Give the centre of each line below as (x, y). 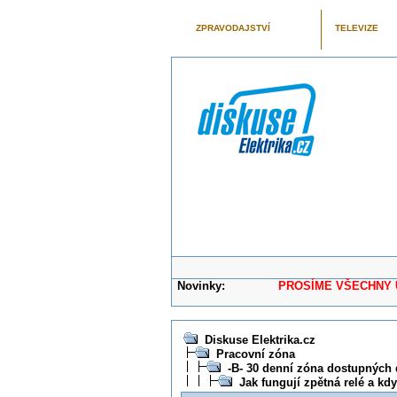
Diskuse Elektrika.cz (260, 340)
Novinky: (202, 286)
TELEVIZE (356, 28)
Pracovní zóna (255, 354)
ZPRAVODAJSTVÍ (233, 28)
